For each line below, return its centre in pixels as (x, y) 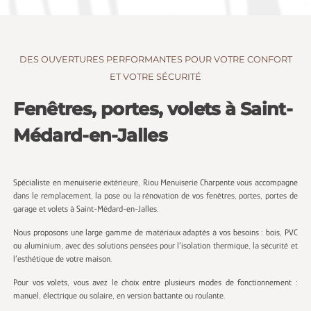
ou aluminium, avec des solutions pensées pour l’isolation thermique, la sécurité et (155, 245)
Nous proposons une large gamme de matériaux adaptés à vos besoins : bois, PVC (155, 232)
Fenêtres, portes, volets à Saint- (153, 109)
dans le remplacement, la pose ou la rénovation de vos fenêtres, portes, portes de (155, 195)
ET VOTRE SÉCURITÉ (155, 77)
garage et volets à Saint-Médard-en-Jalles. (86, 208)
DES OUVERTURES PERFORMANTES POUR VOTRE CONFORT (155, 60)
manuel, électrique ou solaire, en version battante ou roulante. (119, 295)
